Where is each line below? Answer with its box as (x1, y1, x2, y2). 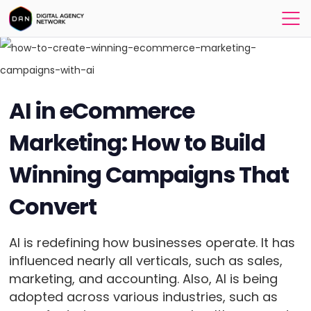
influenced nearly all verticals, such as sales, (8, 252, 283, 269)
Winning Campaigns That (8, 159, 289, 190)
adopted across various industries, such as (8, 288, 278, 305)
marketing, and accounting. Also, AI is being (8, 270, 278, 287)
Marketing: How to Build (8, 127, 266, 158)
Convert (8, 191, 96, 222)
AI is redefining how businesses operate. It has (8, 234, 295, 251)
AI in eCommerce (8, 95, 195, 126)
